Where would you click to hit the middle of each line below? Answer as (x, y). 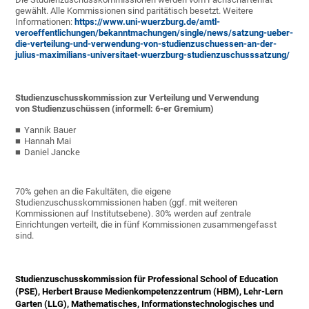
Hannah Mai (48, 141)
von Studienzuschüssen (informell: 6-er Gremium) (115, 109)
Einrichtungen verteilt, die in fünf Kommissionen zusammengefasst (146, 225)
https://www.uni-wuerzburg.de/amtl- (148, 22)
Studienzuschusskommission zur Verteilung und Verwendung (137, 98)
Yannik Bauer (50, 130)
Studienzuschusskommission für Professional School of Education (147, 279)
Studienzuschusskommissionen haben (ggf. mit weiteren (127, 203)
